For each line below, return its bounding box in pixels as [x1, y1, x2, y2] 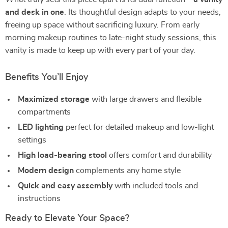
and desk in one [5, 8, 64, 16]
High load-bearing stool [18, 151, 107, 159]
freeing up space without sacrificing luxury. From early [5, 21, 199, 29]
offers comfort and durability [107, 151, 212, 159]
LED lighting [18, 123, 64, 131]
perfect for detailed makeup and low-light [64, 123, 214, 131]
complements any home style [74, 166, 181, 175]
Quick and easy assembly [18, 182, 112, 190]
